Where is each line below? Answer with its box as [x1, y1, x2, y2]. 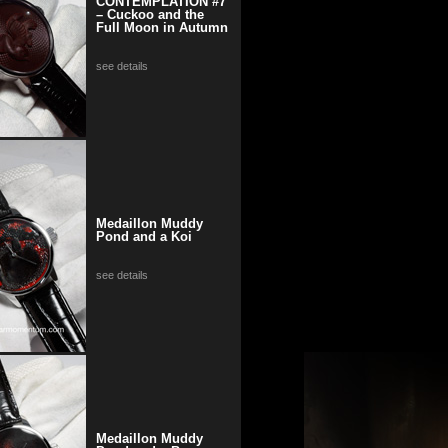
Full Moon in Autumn [95, 19, 228, 35]
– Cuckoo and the [95, 6, 204, 22]
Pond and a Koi [95, 228, 192, 244]
